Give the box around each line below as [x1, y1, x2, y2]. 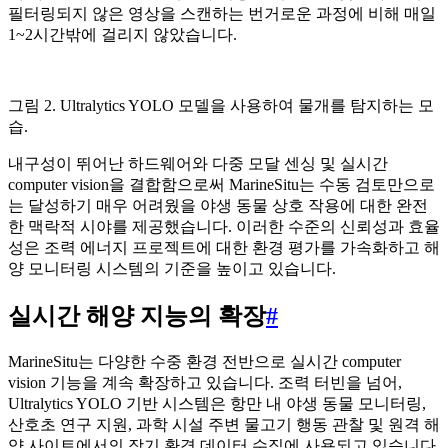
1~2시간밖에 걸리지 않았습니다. [8, 26, 237, 44]
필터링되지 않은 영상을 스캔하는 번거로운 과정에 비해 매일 [8, 5, 436, 23]
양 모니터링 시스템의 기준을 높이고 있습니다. [8, 260, 336, 278]
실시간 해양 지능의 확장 [8, 303, 266, 330]
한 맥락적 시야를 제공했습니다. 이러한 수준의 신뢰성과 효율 [8, 218, 440, 236]
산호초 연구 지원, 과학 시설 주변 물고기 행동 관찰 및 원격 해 [8, 415, 440, 433]
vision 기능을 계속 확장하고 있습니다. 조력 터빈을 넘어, [8, 373, 402, 391]
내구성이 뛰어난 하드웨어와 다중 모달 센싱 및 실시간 [8, 155, 388, 173]
